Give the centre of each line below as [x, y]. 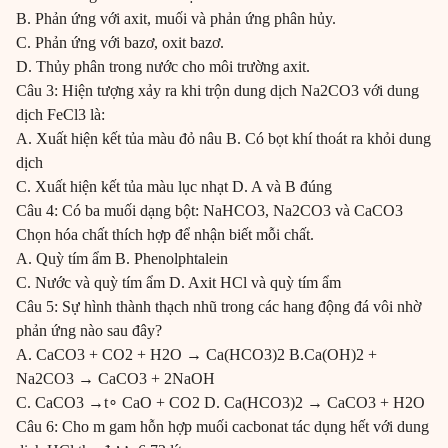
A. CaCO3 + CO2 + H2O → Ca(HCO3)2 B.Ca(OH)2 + [196, 355]
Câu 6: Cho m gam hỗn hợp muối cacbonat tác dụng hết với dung [222, 427]
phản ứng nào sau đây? [89, 331]
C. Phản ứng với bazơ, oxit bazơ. [120, 43]
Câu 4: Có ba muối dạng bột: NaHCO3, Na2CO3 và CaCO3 [209, 211]
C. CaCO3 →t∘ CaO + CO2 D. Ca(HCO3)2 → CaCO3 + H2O [220, 403]
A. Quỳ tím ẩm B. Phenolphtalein [122, 259]
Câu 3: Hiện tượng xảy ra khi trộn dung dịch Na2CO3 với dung [217, 91]
